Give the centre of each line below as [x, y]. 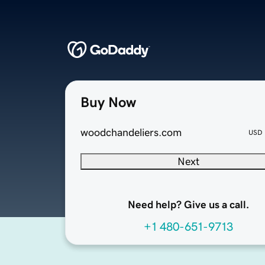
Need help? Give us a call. [188, 205]
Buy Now [108, 103]
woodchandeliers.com [131, 133]
